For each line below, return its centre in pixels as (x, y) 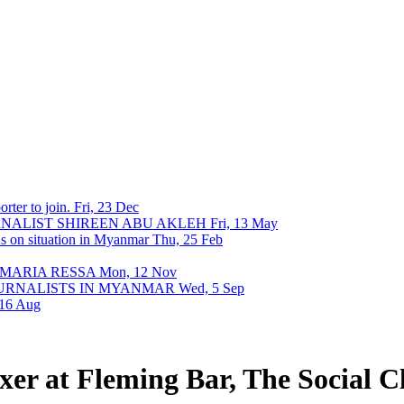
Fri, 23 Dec (106, 207)
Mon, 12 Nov (138, 272)
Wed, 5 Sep (211, 288)
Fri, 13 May (244, 223)
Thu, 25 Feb (188, 239)
